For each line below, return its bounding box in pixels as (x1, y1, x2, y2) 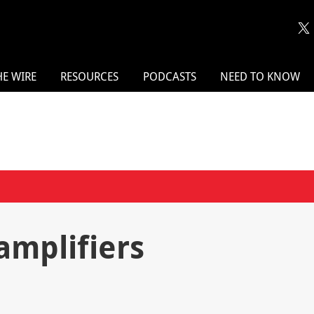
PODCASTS (142, 69, 196, 85)
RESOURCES (60, 69, 119, 85)
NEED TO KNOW (220, 69, 301, 85)
